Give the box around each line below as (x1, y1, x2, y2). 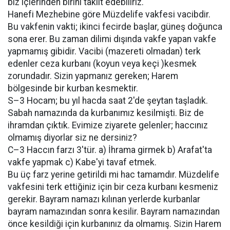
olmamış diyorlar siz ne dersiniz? (8, 132, 137, 143)
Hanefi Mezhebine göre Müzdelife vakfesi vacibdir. (8, 9, 210, 20)
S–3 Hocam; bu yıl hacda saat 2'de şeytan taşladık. (8, 95, 208, 106)
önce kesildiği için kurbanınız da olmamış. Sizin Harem (8, 219, 221, 229)
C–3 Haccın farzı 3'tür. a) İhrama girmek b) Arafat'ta (8, 145, 212, 155)
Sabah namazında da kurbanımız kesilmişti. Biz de (8, 108, 204, 118)
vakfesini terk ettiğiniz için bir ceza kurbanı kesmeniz (8, 182, 218, 192)
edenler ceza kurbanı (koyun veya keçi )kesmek (8, 59, 197, 69)
